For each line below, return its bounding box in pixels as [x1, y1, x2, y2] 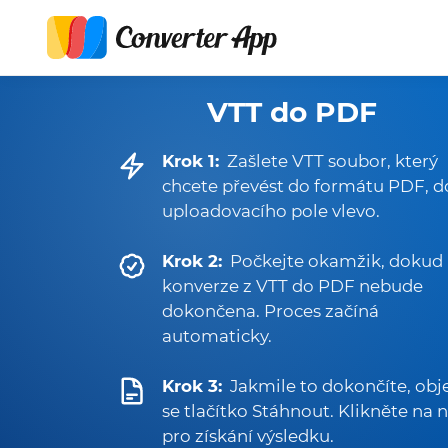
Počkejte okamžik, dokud [230, 251, 443, 271]
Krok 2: [162, 251, 222, 271]
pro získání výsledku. [162, 426, 334, 446]
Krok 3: [162, 376, 222, 396]
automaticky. [162, 326, 272, 346]
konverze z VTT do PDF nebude [162, 276, 423, 296]
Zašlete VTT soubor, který [227, 151, 438, 171]
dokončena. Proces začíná [162, 301, 379, 321]
